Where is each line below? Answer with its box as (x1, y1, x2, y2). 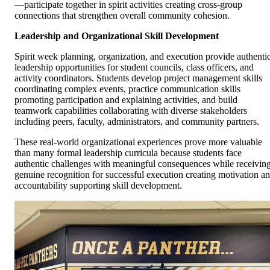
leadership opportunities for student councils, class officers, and (14, 61, 254, 72)
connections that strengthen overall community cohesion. (14, 10, 230, 20)
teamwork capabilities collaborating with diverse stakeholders (14, 105, 247, 116)
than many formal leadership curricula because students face (14, 147, 242, 158)
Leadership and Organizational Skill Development (14, 30, 219, 41)
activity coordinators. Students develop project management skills (14, 72, 262, 83)
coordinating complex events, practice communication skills (14, 83, 240, 94)
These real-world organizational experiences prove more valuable (14, 136, 262, 147)
